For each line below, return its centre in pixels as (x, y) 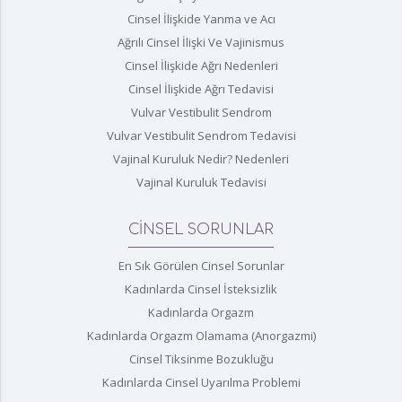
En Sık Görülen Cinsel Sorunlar (201, 265)
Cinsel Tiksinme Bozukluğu (201, 358)
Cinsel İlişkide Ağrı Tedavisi (201, 88)
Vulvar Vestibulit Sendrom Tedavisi (201, 135)
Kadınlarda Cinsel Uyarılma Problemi (201, 382)
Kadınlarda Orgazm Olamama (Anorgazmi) (201, 335)
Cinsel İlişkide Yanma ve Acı (201, 18)
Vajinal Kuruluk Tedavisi (201, 182)
